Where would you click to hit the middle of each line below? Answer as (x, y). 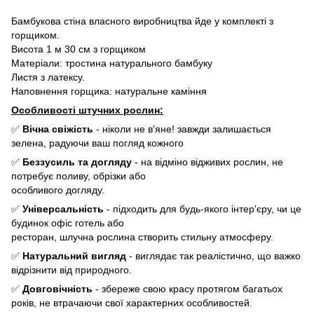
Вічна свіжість (58, 129)
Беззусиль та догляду (77, 162)
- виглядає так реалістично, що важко (213, 255)
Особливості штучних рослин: (87, 110)
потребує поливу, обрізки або (78, 176)
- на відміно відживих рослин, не (207, 162)
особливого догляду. (58, 190)
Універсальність (63, 209)
